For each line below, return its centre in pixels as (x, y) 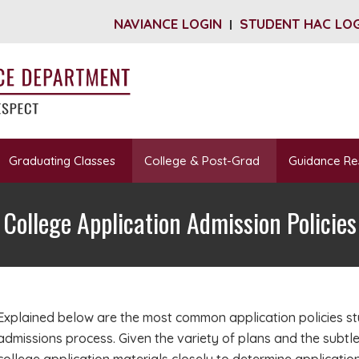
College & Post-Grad (202, 161)
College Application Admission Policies (179, 222)
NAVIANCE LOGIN (168, 24)
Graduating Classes (62, 161)
